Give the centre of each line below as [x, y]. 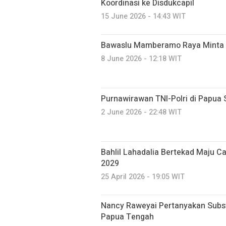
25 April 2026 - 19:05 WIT [143, 177]
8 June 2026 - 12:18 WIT [141, 59]
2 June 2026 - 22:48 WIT [141, 112]
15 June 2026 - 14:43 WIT [143, 16]
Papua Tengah [127, 217]
